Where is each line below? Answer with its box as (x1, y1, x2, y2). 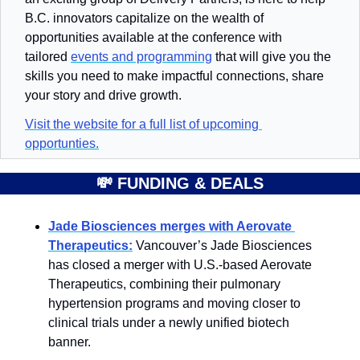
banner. (48, 334, 91, 349)
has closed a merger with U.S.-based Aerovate (48, 257, 312, 272)
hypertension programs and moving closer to (48, 296, 301, 310)
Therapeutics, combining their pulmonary (48, 276, 280, 291)
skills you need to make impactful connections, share (25, 68, 324, 83)
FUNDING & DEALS (117, 174, 264, 192)
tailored (25, 49, 71, 63)
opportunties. (25, 136, 99, 150)
